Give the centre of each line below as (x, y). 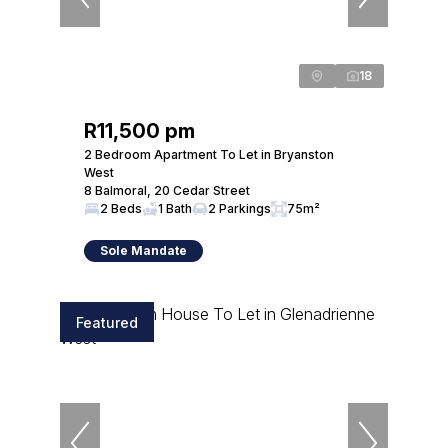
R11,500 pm (139, 131)
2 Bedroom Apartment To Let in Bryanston (209, 154)
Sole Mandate (143, 250)
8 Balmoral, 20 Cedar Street (167, 190)
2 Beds (121, 208)
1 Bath (175, 208)
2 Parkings (239, 208)
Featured (107, 322)
